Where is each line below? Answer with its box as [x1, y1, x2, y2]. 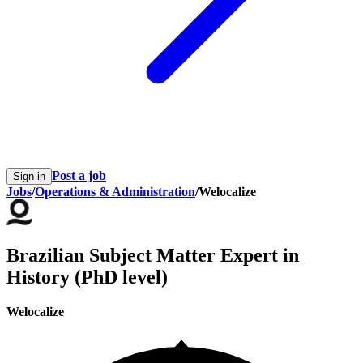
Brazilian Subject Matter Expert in [6, 245, 299, 267]
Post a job [52, 169, 106, 183]
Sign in [13, 170, 45, 183]
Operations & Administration [35, 185, 195, 199]
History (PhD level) [6, 267, 168, 288]
